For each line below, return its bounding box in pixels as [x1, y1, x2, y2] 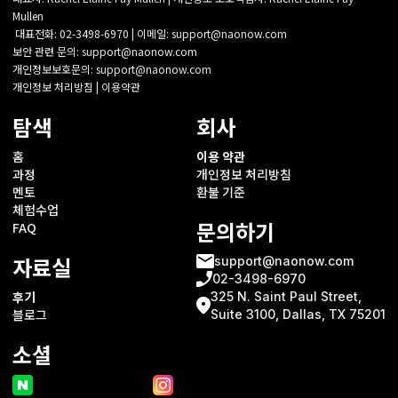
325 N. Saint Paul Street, [211, 289, 362, 305]
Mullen [12, 8, 44, 24]
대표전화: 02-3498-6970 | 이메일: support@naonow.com [12, 26, 287, 42]
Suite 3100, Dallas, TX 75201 [211, 306, 386, 322]
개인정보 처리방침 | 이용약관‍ [12, 79, 140, 95]
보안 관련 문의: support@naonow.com [12, 44, 197, 60]
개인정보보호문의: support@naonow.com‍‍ [12, 61, 211, 77]
